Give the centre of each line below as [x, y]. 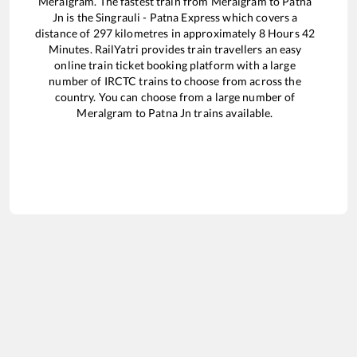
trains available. [232, 113]
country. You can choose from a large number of [175, 97]
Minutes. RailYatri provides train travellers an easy [175, 49]
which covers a [259, 18]
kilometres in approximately [185, 33]
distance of [64, 33]
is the [80, 18]
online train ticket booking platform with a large [175, 65]
